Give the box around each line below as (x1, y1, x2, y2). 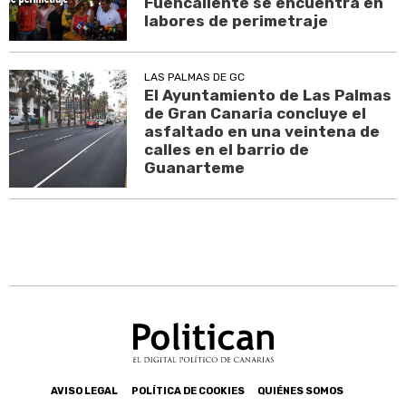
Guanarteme (144, 159, 246, 178)
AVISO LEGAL (50, 385, 118, 398)
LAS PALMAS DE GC (144, 71, 246, 84)
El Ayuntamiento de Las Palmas (144, 86, 392, 105)
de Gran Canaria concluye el (144, 104, 367, 123)
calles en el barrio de (144, 140, 310, 159)
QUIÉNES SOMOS (257, 385, 344, 398)
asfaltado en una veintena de (144, 122, 381, 141)
